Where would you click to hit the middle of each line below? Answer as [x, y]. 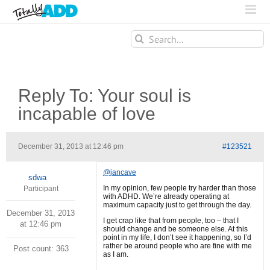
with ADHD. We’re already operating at [166, 196]
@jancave [120, 172]
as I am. [116, 254]
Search [143, 35]
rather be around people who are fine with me [177, 246]
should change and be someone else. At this [175, 229]
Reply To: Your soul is [105, 96]
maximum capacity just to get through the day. [177, 205]
